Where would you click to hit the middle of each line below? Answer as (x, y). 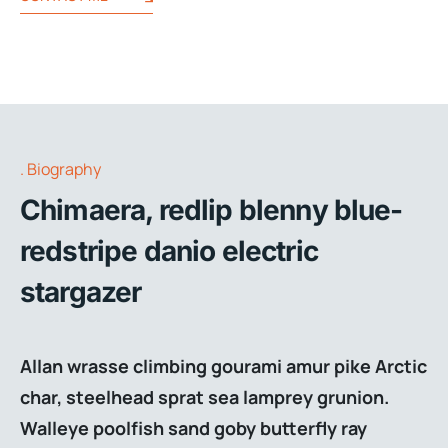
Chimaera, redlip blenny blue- (211, 209)
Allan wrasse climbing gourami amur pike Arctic (223, 365)
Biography (64, 169)
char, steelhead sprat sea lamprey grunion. (204, 396)
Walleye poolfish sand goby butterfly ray (193, 427)
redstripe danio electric (169, 250)
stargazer (81, 291)
